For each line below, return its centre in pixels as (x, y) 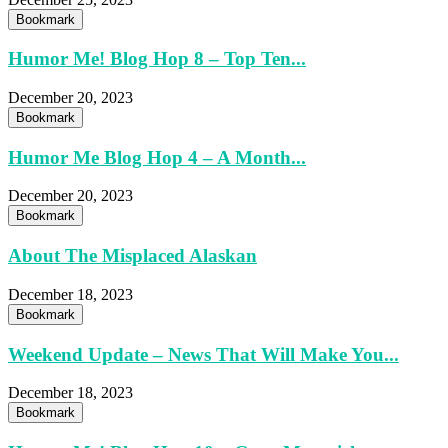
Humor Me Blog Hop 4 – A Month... (157, 157)
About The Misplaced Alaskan (132, 256)
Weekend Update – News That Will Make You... (203, 354)
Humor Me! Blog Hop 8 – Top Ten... (157, 59)
